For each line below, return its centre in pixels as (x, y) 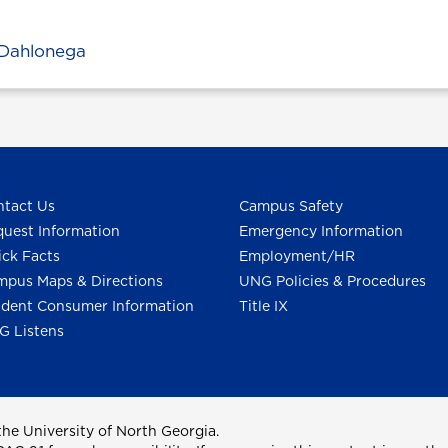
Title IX (263, 306)
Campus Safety (291, 206)
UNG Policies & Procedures (332, 281)
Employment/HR (297, 256)
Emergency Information (321, 231)
